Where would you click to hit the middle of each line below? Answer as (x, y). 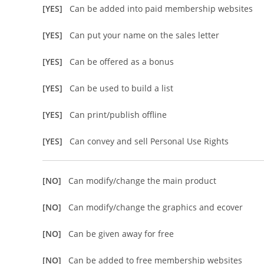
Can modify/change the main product (142, 181)
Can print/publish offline (118, 115)
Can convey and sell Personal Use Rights (149, 141)
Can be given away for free (121, 234)
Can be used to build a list (121, 88)
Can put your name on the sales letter (144, 35)
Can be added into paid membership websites (161, 9)
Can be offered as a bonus (122, 62)
